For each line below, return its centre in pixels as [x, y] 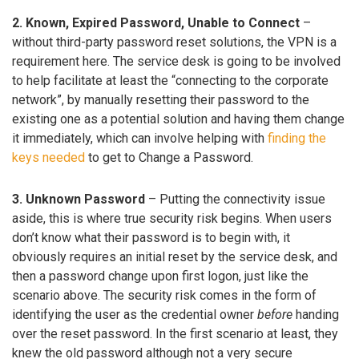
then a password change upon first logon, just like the [160, 276]
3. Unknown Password [79, 200]
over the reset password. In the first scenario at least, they [175, 334]
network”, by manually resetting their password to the [161, 99]
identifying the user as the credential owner [135, 315]
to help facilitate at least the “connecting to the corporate [170, 80]
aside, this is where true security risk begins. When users [172, 219]
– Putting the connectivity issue [235, 200]
